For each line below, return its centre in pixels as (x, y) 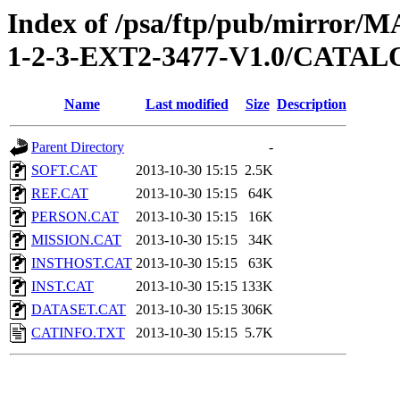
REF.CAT (60, 194)
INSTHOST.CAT (82, 263)
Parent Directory (78, 147)
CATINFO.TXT (78, 333)
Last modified (187, 104)
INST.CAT (62, 287)
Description (312, 104)
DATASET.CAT (79, 310)
